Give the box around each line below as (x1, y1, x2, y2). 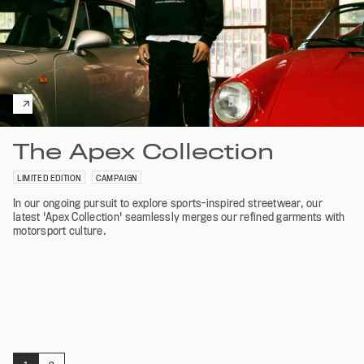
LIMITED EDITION (17, 172, 81, 183)
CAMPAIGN (96, 172, 137, 183)
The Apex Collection (13, 139, 274, 163)
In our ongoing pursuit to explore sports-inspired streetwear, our (13, 196, 323, 210)
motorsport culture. (13, 223, 106, 237)
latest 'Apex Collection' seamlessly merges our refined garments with (13, 210, 345, 223)
